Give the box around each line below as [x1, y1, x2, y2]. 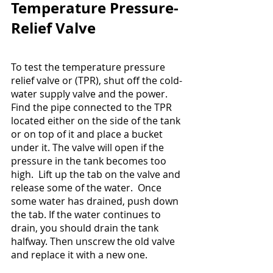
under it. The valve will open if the [11, 141, 166, 155]
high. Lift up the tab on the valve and [11, 168, 183, 182]
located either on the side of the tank [11, 114, 183, 128]
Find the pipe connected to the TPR [11, 101, 174, 115]
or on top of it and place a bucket [11, 127, 165, 141]
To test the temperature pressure [11, 60, 168, 74]
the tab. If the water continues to [11, 208, 163, 222]
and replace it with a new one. [11, 248, 147, 262]
